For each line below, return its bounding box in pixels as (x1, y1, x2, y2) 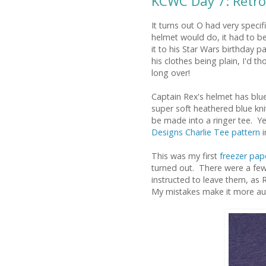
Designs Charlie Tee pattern (151, 126, 260, 138)
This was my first (151, 150, 220, 162)
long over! (151, 67, 190, 79)
